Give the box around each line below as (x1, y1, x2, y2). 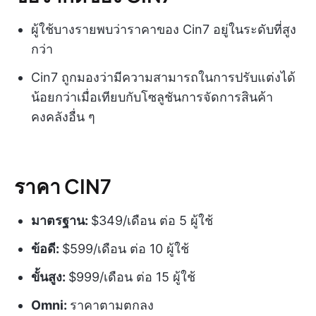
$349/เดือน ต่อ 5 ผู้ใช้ (91, 212, 213, 228)
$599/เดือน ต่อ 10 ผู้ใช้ (62, 241, 189, 256)
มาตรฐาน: (31, 212, 91, 228)
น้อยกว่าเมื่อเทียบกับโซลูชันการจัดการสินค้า (31, 89, 273, 104)
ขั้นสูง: (31, 269, 68, 284)
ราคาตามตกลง (70, 297, 154, 312)
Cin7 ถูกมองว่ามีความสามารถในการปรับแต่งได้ (31, 69, 296, 85)
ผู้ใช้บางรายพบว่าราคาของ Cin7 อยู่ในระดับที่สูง (31, 21, 296, 37)
